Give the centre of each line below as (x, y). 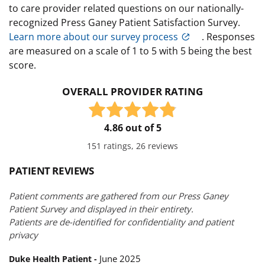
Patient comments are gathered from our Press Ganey (119, 195)
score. (22, 65)
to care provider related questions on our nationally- (126, 8)
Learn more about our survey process (93, 36)
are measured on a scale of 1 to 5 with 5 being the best (130, 51)
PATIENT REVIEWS (51, 170)
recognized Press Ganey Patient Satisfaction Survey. (125, 22)
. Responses (228, 36)
